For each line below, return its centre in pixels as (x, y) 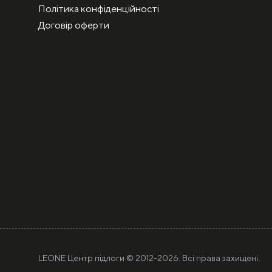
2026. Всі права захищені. (209, 258)
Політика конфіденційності (99, 8)
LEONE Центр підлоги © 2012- (98, 258)
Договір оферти (74, 25)
